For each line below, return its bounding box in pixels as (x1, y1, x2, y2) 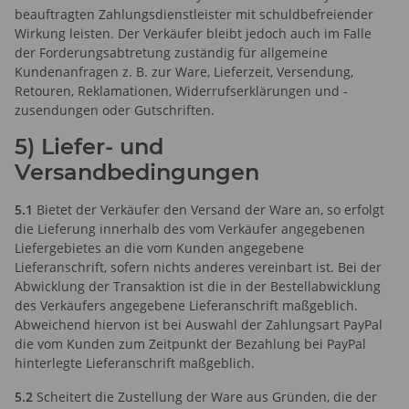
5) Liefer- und (15, 132, 163, 160)
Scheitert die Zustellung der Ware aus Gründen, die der (33, 387, 377, 405)
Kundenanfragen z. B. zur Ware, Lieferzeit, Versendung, (15, 62, 353, 80)
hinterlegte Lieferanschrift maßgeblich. (15, 353, 255, 372)
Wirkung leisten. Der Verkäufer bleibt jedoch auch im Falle (15, 24, 372, 42)
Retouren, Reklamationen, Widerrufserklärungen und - (15, 81, 348, 100)
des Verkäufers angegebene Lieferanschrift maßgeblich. (15, 296, 358, 314)
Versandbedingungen (15, 158, 259, 185)
